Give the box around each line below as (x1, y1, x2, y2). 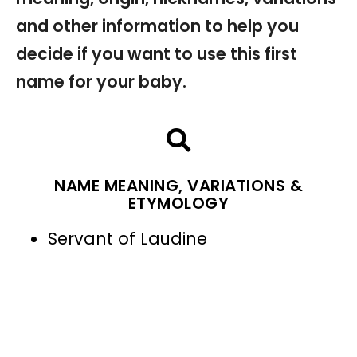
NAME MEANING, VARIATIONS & (54, 175, 303, 198)
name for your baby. (16, 70, 186, 94)
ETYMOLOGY (127, 192, 229, 215)
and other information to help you (16, 14, 299, 38)
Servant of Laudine (48, 227, 207, 251)
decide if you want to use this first (16, 42, 297, 66)
